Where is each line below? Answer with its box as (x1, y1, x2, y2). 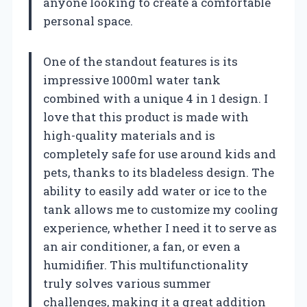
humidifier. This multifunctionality (43, 256, 249, 273)
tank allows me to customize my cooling (43, 201, 278, 217)
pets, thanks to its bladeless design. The (43, 164, 274, 180)
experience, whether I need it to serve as (43, 219, 277, 236)
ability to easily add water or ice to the (43, 182, 267, 199)
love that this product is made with (43, 108, 249, 125)
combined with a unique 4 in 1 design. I (43, 90, 268, 106)
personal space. (43, 12, 133, 29)
